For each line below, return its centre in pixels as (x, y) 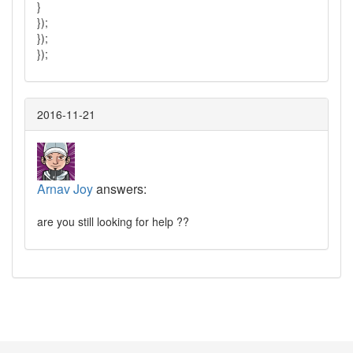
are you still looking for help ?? (113, 221)
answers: (120, 188)
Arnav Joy (65, 188)
